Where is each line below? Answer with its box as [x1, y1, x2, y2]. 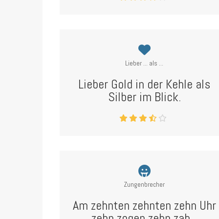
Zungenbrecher [124, 180, 165, 189]
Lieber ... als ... [125, 59, 164, 67]
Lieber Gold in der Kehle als [78, 76, 211, 92]
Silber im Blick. [108, 89, 181, 105]
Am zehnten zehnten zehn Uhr [72, 197, 216, 214]
